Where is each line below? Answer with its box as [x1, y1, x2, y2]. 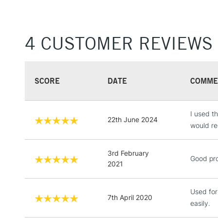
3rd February [108, 148, 149, 157]
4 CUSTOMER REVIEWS [25, 32, 213, 54]
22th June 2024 [108, 115, 158, 124]
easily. [190, 199, 210, 207]
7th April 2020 [108, 193, 152, 201]
